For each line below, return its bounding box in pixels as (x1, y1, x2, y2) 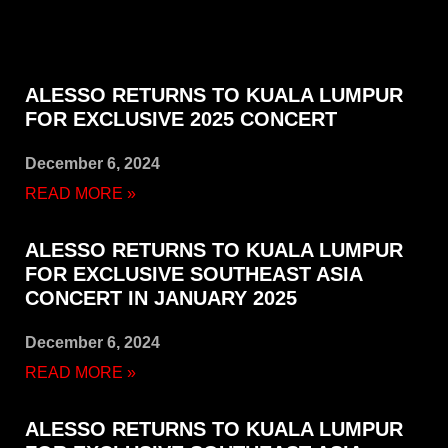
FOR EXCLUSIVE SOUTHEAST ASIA (25, 263, 362, 286)
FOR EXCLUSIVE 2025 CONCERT (25, 108, 337, 131)
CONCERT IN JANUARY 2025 (25, 287, 297, 310)
